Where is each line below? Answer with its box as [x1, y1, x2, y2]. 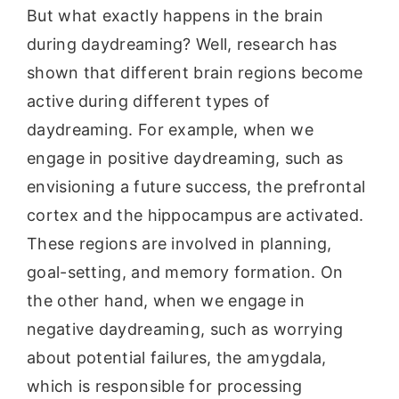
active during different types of [27, 92, 271, 111]
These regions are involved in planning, [27, 234, 332, 254]
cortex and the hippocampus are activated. [27, 206, 364, 225]
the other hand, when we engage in [27, 291, 305, 311]
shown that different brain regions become [27, 63, 363, 83]
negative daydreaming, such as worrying [27, 320, 344, 339]
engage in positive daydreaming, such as [27, 149, 344, 168]
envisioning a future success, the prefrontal [27, 177, 366, 197]
